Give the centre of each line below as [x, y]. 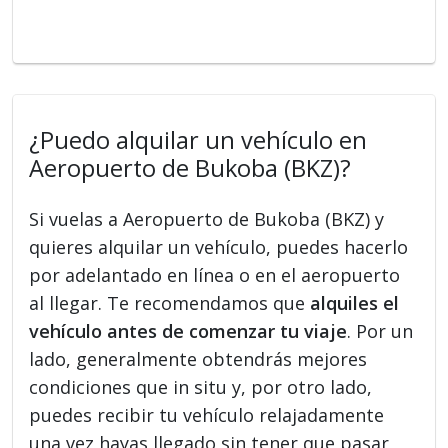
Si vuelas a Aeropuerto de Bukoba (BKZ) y [207, 218]
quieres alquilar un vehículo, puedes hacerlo [219, 246]
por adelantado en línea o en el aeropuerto [215, 274]
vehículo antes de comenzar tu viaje [188, 330]
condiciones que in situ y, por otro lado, [201, 386]
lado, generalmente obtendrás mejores [198, 358]
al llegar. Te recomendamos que [170, 302]
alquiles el [355, 302]
